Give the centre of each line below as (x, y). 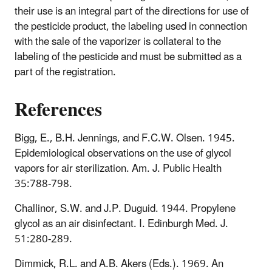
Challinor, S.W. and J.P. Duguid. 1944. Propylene (125, 209)
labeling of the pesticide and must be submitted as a (128, 57)
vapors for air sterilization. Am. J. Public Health (118, 168)
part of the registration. (65, 72)
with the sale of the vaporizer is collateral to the (118, 42)
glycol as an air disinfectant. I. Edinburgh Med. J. (121, 224)
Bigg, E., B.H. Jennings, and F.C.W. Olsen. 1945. (125, 138)
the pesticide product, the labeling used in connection (131, 26)
